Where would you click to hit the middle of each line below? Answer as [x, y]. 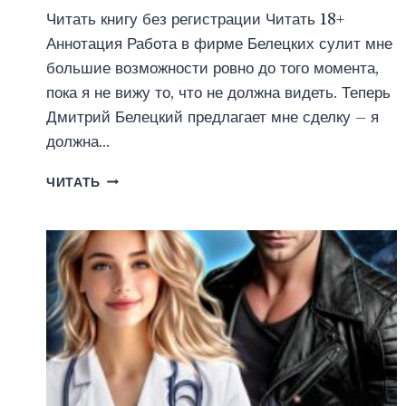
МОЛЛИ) [129, 255]
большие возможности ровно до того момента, [213, 68]
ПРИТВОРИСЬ [148, 179]
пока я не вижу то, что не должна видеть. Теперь [218, 92]
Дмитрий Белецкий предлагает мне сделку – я [213, 117]
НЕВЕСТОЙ [139, 217]
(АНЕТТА [130, 236]
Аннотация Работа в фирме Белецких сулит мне [219, 43]
